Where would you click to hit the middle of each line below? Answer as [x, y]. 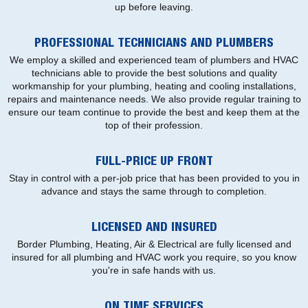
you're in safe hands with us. [154, 270]
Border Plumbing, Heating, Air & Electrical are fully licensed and [154, 244]
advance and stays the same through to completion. [154, 191]
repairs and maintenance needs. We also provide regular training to [154, 99]
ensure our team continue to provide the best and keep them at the [154, 112]
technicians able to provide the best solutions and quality [154, 73]
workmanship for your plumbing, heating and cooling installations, [154, 86]
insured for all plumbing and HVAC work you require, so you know [154, 257]
